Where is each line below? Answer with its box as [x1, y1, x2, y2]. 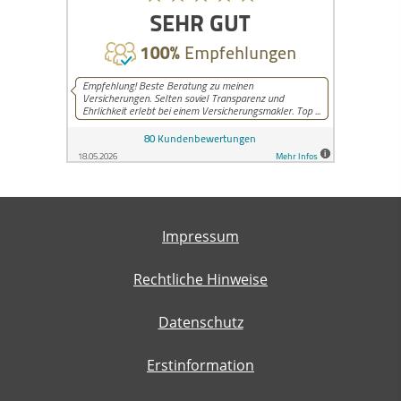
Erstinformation [147, 354, 254, 375]
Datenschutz [158, 311, 243, 332]
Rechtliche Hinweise [133, 269, 268, 289]
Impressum [162, 226, 239, 246]
